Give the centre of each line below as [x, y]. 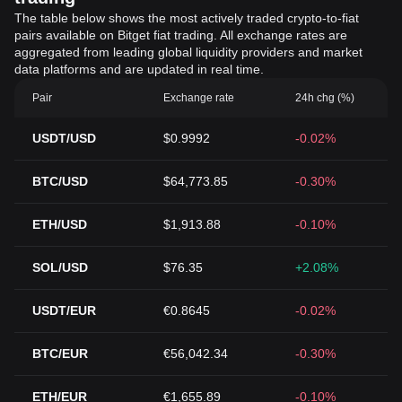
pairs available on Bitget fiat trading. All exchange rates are [181, 35]
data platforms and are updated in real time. [139, 69]
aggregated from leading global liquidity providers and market [188, 52]
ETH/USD [60, 224]
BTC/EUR [60, 354]
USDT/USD [64, 138]
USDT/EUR [64, 310]
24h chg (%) [324, 98]
